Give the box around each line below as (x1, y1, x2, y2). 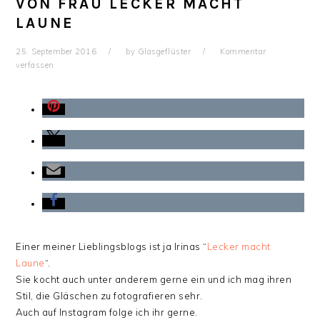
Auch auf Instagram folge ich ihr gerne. (16, 306, 198, 318)
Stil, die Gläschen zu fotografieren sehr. (16, 290, 203, 301)
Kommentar (220, 46, 266, 56)
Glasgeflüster (137, 46, 191, 56)
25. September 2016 (16, 46, 97, 56)
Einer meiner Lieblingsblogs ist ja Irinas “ (16, 241, 207, 252)
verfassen (16, 60, 54, 70)
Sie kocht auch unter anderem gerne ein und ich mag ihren (16, 274, 292, 285)
